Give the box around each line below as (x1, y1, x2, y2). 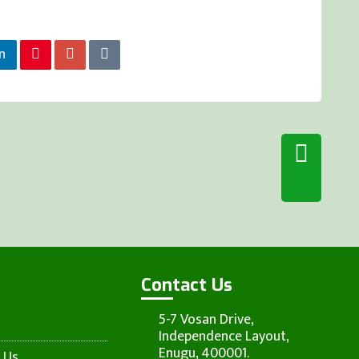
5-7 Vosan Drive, (159, 308, 254, 332)
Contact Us (141, 273, 232, 296)
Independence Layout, (159, 325, 289, 349)
